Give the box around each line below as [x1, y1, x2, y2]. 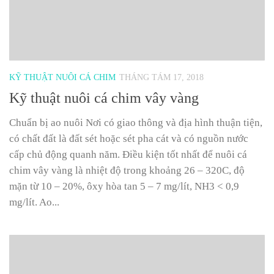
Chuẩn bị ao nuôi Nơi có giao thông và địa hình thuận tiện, [9, 117, 262, 129]
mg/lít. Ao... [9, 196, 59, 209]
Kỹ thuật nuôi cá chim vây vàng [9, 90, 199, 106]
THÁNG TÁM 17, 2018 [119, 73, 204, 83]
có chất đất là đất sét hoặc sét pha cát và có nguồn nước [9, 133, 248, 145]
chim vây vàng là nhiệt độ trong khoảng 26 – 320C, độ [9, 165, 245, 177]
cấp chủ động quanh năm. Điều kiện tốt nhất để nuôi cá [9, 149, 247, 161]
